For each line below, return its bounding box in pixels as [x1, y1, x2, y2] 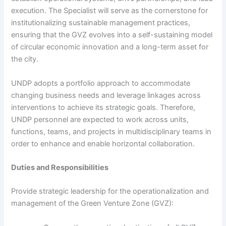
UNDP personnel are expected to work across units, [11, 115, 189, 124]
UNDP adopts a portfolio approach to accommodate [11, 78, 191, 88]
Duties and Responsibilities [11, 163, 109, 173]
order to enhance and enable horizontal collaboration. [11, 139, 195, 148]
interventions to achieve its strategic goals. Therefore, [11, 102, 196, 112]
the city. [11, 54, 39, 64]
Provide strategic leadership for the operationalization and [11, 187, 209, 196]
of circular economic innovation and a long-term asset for [11, 42, 209, 52]
